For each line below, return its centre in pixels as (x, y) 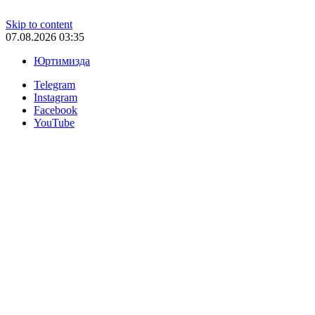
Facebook (56, 110)
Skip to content (39, 24)
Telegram (54, 85)
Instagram (56, 97)
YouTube (54, 123)
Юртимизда (62, 61)
